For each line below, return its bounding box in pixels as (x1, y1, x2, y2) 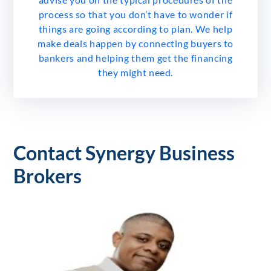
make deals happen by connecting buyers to (37, 37, 234, 49)
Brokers (13, 163, 82, 188)
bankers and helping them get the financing (38, 51, 233, 64)
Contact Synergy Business (13, 140, 235, 165)
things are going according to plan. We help (38, 22, 233, 34)
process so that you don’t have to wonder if (38, 8, 233, 20)
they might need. (97, 66, 174, 78)
